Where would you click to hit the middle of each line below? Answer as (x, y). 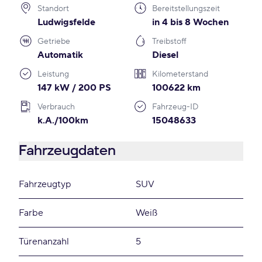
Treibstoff (169, 42)
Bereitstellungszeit (186, 9)
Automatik (60, 55)
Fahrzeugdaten (67, 151)
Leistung (53, 74)
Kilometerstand (180, 74)
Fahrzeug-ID (175, 107)
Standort (53, 9)
